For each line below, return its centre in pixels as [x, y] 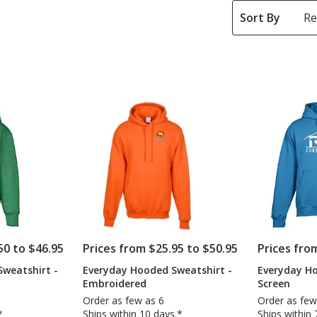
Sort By [260, 17]
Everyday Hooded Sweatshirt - [158, 270]
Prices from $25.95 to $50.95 [161, 248]
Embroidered [115, 283]
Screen [274, 283]
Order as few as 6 [124, 300]
